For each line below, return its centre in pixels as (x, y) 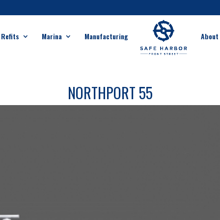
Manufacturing (106, 36)
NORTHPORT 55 (110, 93)
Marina (52, 36)
